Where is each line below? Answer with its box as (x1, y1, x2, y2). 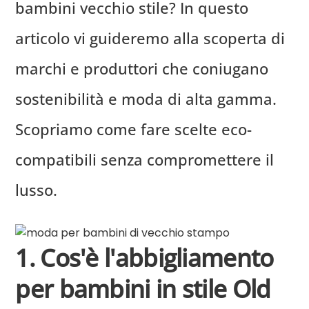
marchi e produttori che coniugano (15, 57, 269, 79)
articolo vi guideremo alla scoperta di (15, 27, 286, 48)
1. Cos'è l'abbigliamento (15, 241, 274, 275)
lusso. (15, 179, 58, 200)
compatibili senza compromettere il (15, 148, 275, 170)
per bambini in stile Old (15, 272, 271, 306)
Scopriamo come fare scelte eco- (15, 118, 252, 139)
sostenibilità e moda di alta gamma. (15, 88, 277, 109)
